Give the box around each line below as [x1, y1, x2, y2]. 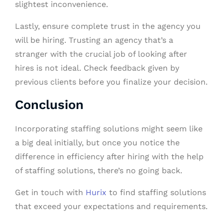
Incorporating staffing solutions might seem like [15, 123, 203, 133]
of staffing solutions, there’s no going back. [15, 165, 182, 175]
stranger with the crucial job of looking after [15, 49, 187, 59]
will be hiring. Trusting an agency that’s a [15, 35, 173, 45]
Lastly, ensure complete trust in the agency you [15, 21, 201, 31]
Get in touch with [15, 187, 86, 197]
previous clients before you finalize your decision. [15, 77, 208, 87]
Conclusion [15, 97, 84, 112]
